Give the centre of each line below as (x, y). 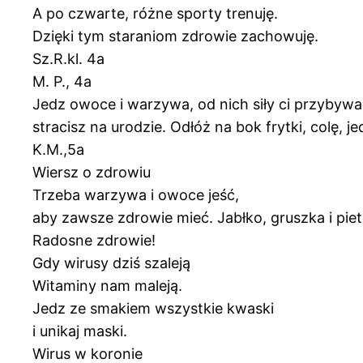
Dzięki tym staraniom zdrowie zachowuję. (175, 36)
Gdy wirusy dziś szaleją (111, 263)
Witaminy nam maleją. (107, 285)
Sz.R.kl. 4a (68, 58)
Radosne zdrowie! (94, 240)
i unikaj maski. (80, 331)
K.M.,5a (58, 149)
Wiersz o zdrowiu (92, 172)
